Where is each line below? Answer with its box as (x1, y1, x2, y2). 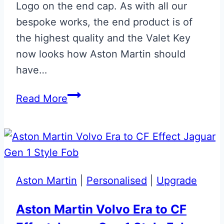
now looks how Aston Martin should (16, 47, 185, 60)
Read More (16, 92, 67, 104)
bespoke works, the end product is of (16, 15, 192, 28)
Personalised (86, 174, 147, 186)
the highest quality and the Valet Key (16, 31, 190, 44)
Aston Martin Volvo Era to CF (16, 201, 186, 216)
